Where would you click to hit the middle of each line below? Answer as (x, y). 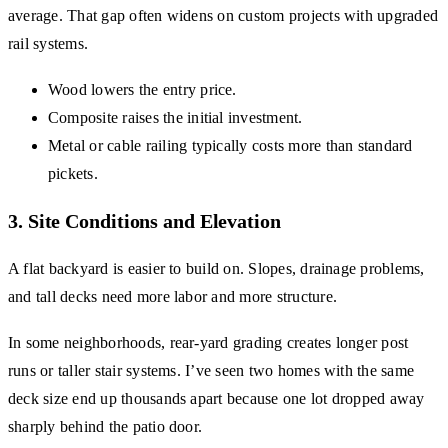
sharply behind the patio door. (105, 427)
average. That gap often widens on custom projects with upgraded (223, 16)
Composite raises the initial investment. (175, 118)
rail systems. (48, 44)
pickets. (73, 174)
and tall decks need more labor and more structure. (172, 297)
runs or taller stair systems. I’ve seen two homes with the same (211, 371)
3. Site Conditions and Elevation (144, 221)
